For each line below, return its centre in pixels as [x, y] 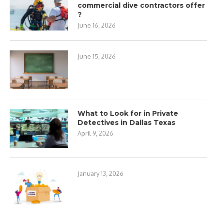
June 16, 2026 [97, 25]
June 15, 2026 [97, 56]
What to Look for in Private [128, 113]
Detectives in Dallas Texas [126, 122]
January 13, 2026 [101, 173]
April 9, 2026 [95, 133]
